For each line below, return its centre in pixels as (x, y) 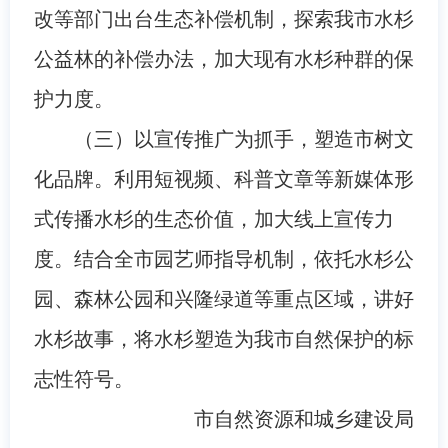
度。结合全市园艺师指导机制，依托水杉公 (223, 258)
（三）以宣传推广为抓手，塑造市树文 (243, 138)
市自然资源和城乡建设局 (304, 418)
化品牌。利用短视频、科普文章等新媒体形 (223, 178)
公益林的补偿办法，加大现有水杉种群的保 (223, 58)
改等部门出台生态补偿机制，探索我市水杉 (223, 18)
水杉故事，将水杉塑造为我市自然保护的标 (223, 338)
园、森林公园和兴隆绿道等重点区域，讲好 (223, 298)
